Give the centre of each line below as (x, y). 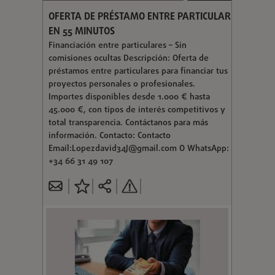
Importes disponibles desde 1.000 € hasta (129, 97)
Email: (60, 149)
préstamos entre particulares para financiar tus (138, 71)
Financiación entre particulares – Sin (117, 45)
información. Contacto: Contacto (109, 136)
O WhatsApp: (203, 149)
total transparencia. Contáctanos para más (128, 123)
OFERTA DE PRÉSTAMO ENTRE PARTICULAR (139, 17)
